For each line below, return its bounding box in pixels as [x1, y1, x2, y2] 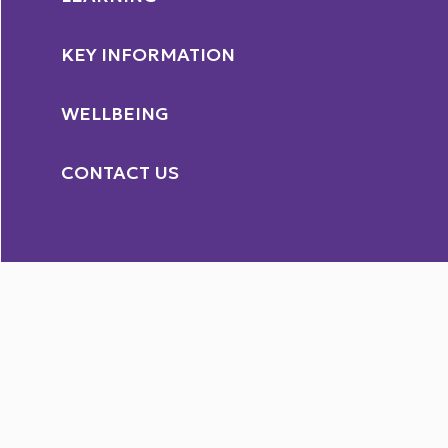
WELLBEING [61, 102, 170, 125]
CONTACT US [61, 161, 180, 184]
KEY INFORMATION [61, 43, 236, 66]
